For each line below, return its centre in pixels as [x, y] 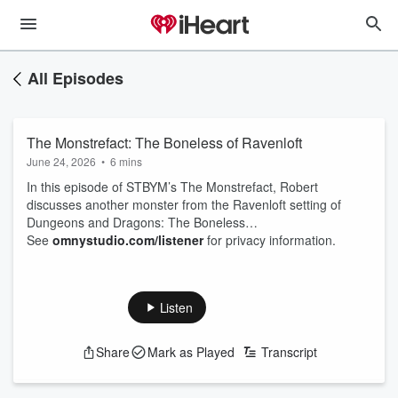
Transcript [289, 352]
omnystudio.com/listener [128, 240]
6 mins [126, 161]
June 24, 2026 [61, 161]
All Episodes [76, 78]
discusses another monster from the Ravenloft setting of [184, 204]
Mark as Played [191, 352]
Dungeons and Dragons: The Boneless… [142, 222]
